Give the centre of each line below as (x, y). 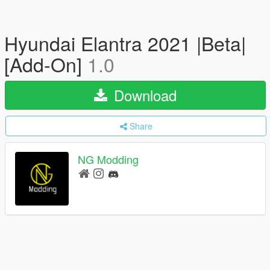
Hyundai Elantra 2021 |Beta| (125, 43)
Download (143, 95)
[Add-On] (46, 64)
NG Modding (108, 159)
